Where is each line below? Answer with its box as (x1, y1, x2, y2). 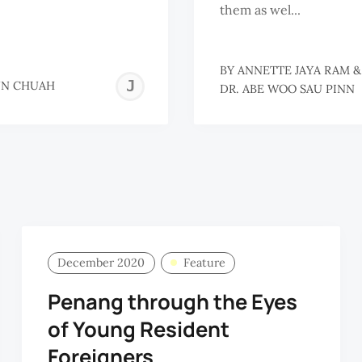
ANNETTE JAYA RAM (238, 62, 350, 78)
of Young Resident (47, 314, 229, 343)
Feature (183, 255, 225, 271)
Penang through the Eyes (47, 287, 297, 316)
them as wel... (220, 2, 301, 19)
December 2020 (57, 255, 145, 271)
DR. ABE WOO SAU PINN (220, 81, 355, 96)
